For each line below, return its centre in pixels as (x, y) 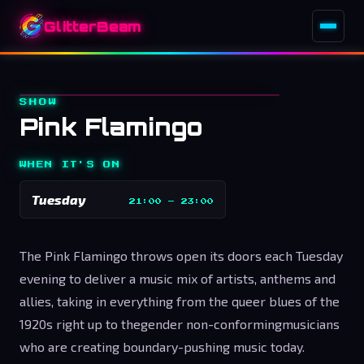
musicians (311, 324)
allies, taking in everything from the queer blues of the (180, 301)
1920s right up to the (80, 324)
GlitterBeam (93, 26)
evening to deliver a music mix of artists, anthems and (178, 278)
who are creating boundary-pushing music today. (162, 347)
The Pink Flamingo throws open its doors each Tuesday (181, 256)
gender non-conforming (211, 324)
